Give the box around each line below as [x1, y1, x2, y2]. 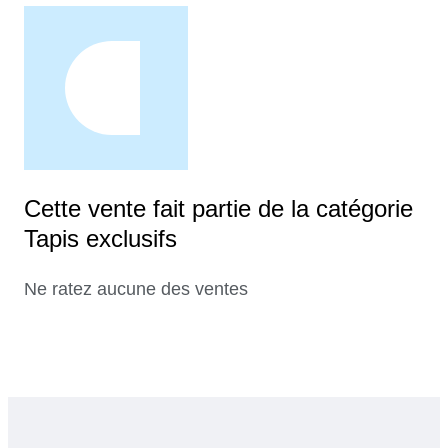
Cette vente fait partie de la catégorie [24, 195, 413, 223]
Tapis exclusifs [24, 225, 177, 253]
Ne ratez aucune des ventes [24, 279, 248, 300]
